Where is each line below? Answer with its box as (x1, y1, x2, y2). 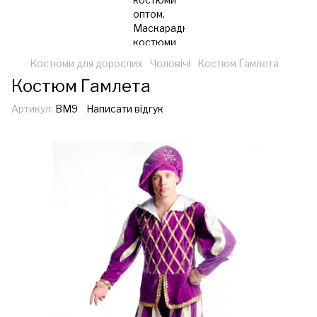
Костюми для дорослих (30, 57, 143, 69)
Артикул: (11, 103, 53, 115)
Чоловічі (150, 57, 190, 69)
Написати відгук (86, 103, 163, 115)
